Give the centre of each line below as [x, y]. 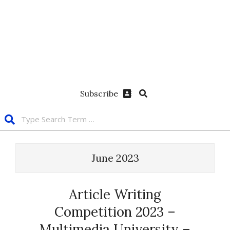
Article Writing [115, 194]
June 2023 [115, 158]
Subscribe [99, 93]
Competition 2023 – [115, 212]
